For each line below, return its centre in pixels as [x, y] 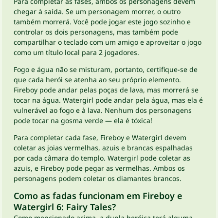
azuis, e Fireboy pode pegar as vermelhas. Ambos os [99, 168]
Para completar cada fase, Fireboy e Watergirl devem [100, 137]
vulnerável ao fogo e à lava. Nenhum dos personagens [103, 110]
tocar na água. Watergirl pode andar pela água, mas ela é [108, 100]
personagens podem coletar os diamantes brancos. [98, 178]
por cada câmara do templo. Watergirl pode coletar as [102, 158]
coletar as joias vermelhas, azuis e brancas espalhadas [103, 148]
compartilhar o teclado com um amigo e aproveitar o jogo [108, 42]
